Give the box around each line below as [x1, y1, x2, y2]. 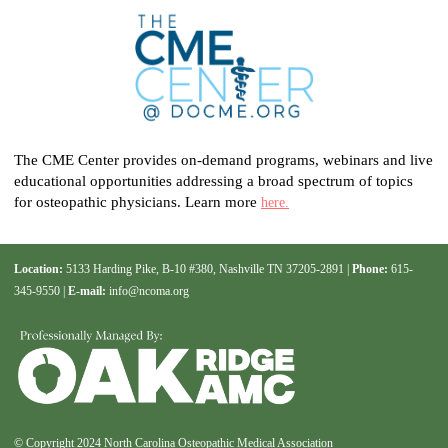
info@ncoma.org [109, 284, 189, 299]
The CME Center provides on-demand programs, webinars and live [14, 152, 433, 169]
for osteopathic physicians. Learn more [14, 194, 261, 211]
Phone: [352, 262, 388, 277]
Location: [14, 262, 63, 277]
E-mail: [68, 284, 106, 299]
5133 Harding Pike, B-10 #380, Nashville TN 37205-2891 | [63, 262, 352, 277]
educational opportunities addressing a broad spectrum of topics [14, 173, 413, 190]
